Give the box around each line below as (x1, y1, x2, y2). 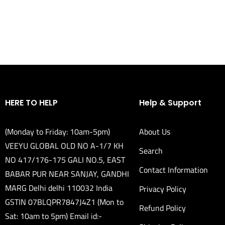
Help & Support (139, 96, 201, 108)
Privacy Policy (139, 182, 186, 195)
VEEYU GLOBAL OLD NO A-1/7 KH (5, 139, 124, 152)
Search (139, 144, 163, 157)
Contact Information (139, 163, 208, 176)
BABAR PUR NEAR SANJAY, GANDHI (5, 167, 129, 180)
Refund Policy (139, 201, 186, 214)
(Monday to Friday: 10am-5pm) (5, 125, 110, 138)
